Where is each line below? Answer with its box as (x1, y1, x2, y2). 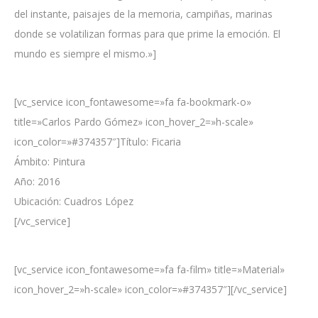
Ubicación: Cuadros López (14, 194, 133, 208)
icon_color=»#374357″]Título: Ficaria (14, 135, 181, 148)
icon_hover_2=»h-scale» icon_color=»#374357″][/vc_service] (14, 283, 287, 296)
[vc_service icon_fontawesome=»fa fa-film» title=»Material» (14, 263, 285, 276)
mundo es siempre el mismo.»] (14, 47, 156, 60)
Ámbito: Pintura (14, 155, 85, 168)
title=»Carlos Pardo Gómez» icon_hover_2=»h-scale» (14, 115, 253, 128)
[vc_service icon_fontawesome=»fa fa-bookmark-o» (14, 95, 251, 109)
